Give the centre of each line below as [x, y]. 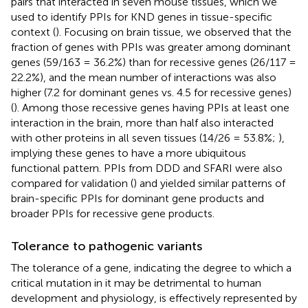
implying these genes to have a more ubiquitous [129, 153]
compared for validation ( [72, 183]
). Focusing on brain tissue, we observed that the [174, 32]
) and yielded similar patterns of [209, 183]
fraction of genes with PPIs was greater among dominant [151, 47]
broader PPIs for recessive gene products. [113, 213]
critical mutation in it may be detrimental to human [136, 283]
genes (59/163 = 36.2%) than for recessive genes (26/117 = [154, 62]
